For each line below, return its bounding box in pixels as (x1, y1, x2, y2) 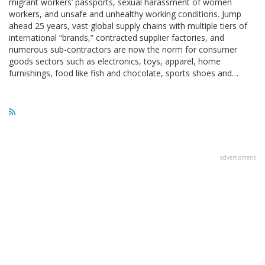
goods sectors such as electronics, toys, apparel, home (9, 55, 221, 67)
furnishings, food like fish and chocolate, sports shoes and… (9, 67, 238, 79)
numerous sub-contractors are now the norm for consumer (9, 43, 237, 55)
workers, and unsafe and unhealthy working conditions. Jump (9, 8, 241, 20)
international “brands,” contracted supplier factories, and (9, 31, 224, 43)
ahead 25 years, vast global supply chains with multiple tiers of (9, 20, 247, 31)
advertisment (220, 153, 256, 161)
